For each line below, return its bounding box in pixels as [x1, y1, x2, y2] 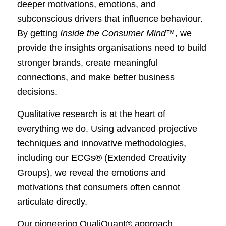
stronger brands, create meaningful [17, 57, 158, 68]
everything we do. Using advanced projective [17, 123, 197, 134]
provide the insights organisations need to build [17, 42, 206, 53]
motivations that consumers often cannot [17, 182, 180, 192]
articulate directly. [17, 196, 87, 207]
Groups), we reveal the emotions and [17, 167, 166, 178]
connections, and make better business [17, 72, 175, 82]
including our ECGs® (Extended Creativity [17, 152, 186, 163]
